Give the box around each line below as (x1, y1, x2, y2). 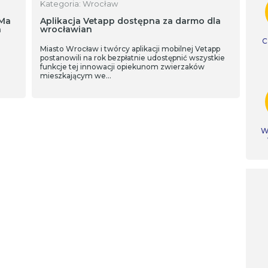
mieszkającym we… (40, 71, 111, 80)
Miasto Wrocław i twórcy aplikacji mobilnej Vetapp (40, 44, 220, 53)
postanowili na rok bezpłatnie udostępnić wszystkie (40, 53, 225, 62)
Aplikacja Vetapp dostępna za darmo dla (40, 16, 221, 26)
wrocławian (40, 24, 92, 35)
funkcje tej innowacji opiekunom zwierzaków (40, 62, 205, 71)
